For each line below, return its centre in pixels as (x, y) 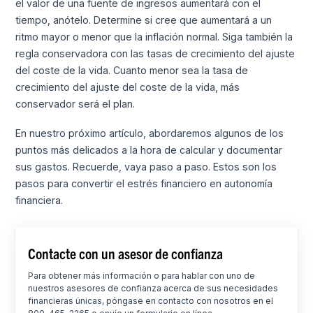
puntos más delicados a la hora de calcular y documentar (149, 150)
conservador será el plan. (75, 104)
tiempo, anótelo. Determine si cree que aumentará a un (144, 20)
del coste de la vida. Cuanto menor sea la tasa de (132, 71)
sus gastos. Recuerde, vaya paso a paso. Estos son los (146, 167)
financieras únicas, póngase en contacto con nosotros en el (151, 301)
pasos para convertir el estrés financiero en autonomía (144, 184)
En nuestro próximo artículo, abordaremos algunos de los (150, 133)
